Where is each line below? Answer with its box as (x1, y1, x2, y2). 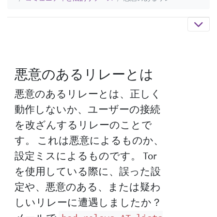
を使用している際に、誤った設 (15, 165, 161, 178)
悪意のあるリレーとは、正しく (15, 87, 161, 100)
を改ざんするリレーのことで (15, 118, 152, 131)
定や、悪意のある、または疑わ (15, 180, 161, 193)
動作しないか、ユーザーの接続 (15, 103, 160, 116)
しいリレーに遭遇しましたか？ (15, 196, 162, 209)
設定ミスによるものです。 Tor (15, 149, 156, 162)
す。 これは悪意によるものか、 (15, 134, 164, 147)
